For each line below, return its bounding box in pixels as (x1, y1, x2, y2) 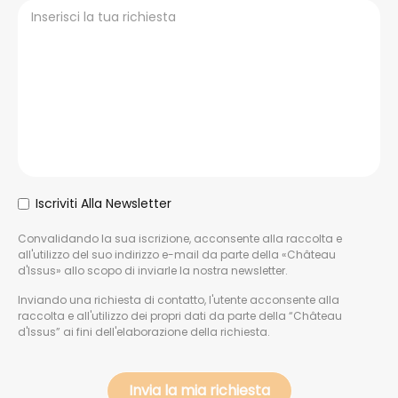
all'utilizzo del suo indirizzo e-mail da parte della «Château (18, 247, 336, 262)
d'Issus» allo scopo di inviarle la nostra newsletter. (18, 263, 288, 278)
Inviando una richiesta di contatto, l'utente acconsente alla (18, 292, 339, 307)
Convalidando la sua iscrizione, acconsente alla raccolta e (18, 231, 342, 246)
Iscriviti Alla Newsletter (36, 195, 171, 212)
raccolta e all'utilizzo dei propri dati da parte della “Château (18, 308, 342, 323)
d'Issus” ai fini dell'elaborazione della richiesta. (18, 324, 270, 339)
